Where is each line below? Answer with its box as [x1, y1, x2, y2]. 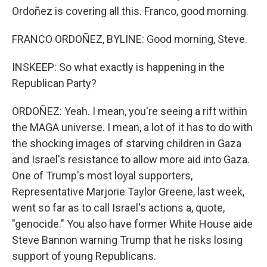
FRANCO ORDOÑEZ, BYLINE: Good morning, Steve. [12, 33, 247, 45]
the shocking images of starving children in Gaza [12, 137, 241, 150]
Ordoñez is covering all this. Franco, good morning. [12, 5, 249, 17]
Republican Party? [12, 77, 97, 89]
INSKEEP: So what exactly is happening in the [12, 61, 225, 73]
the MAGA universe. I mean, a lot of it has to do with [12, 121, 253, 133]
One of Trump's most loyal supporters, [12, 169, 193, 182]
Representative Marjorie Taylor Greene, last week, [12, 185, 244, 198]
